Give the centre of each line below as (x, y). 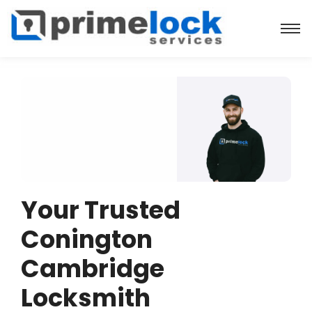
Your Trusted (101, 210)
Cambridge (93, 268)
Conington (87, 239)
